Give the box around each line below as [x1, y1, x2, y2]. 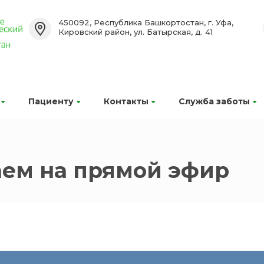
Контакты [104, 96, 148, 107]
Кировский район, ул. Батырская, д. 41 [58, 27, 213, 37]
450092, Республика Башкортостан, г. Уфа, [58, 18, 233, 27]
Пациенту [28, 96, 74, 107]
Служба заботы [179, 96, 250, 107]
